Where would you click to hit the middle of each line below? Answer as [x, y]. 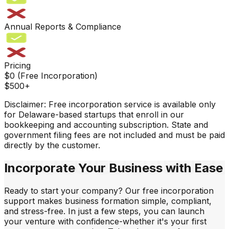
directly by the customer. [52, 145]
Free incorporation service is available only [131, 104]
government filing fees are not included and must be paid [114, 135]
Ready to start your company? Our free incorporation [109, 190]
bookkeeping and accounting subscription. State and [106, 124]
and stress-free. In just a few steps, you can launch [104, 211]
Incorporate [41, 168]
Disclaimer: [25, 104]
